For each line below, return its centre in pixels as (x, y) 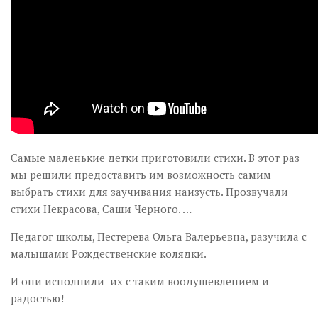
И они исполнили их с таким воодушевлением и (140, 281)
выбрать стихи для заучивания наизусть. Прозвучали (149, 192)
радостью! (37, 298)
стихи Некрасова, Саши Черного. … (101, 209)
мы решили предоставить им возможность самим (141, 175)
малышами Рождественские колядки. (109, 253)
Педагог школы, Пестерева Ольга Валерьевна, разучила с (159, 236)
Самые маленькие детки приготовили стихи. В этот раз (155, 158)
